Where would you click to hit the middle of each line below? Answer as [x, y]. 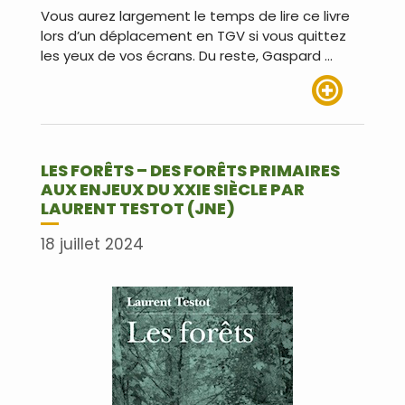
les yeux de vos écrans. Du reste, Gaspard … [187, 56]
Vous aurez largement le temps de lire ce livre [195, 16]
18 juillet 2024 [92, 244]
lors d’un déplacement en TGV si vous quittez [193, 36]
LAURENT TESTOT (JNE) [138, 209]
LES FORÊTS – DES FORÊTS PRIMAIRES [190, 171]
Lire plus [338, 116]
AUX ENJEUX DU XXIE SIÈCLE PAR [173, 190]
